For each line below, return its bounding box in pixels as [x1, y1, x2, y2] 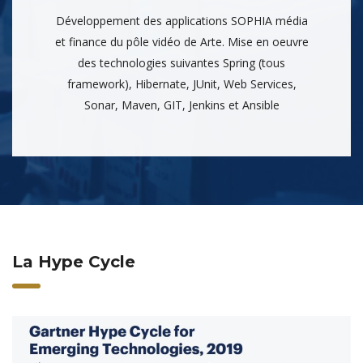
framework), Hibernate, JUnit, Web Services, [66, 75, 297, 92]
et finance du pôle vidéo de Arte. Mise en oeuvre [54, 33, 309, 49]
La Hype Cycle [12, 251, 135, 271]
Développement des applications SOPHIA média [55, 12, 308, 28]
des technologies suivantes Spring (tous [78, 54, 285, 70]
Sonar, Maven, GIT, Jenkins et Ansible [83, 96, 280, 113]
